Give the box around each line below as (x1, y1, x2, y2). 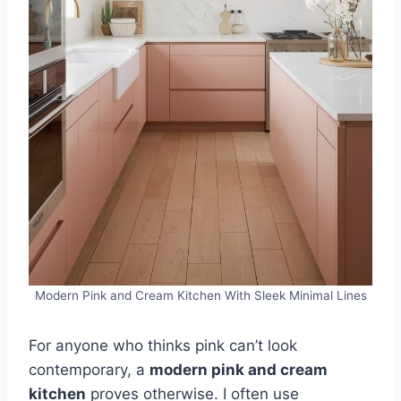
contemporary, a (29, 360, 149, 379)
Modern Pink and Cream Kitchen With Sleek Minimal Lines (34, 287, 367, 303)
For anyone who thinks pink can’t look (29, 336, 297, 354)
